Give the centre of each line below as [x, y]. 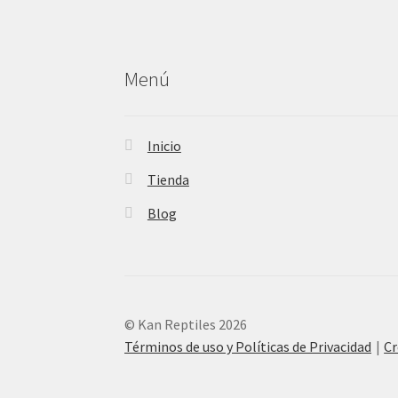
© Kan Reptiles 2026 [186, 325]
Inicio [164, 146]
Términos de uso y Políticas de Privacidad [248, 347]
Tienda [168, 180]
